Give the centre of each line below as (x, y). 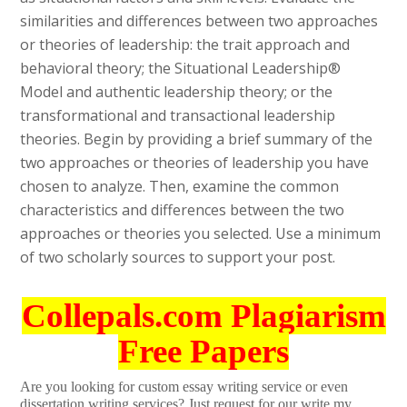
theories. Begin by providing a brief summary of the (197, 139)
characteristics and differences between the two (183, 210)
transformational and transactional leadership (178, 116)
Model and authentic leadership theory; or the (177, 92)
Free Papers (203, 352)
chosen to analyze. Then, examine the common (180, 187)
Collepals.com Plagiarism (203, 316)
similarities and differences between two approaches (199, 21)
